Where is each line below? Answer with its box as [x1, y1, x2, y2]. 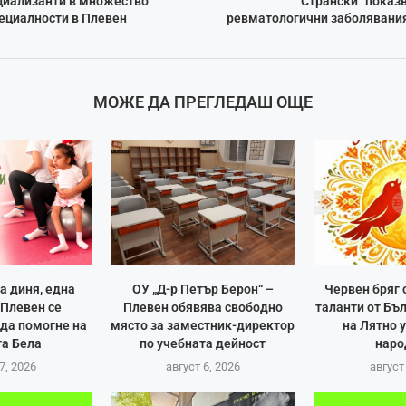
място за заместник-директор [111, 317, 295, 333]
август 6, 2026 [165, 359, 240, 373]
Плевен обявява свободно [122, 299, 283, 314]
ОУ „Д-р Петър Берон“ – [131, 281, 274, 296]
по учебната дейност [140, 335, 266, 351]
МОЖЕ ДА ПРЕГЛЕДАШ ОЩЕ [92, 92, 313, 112]
